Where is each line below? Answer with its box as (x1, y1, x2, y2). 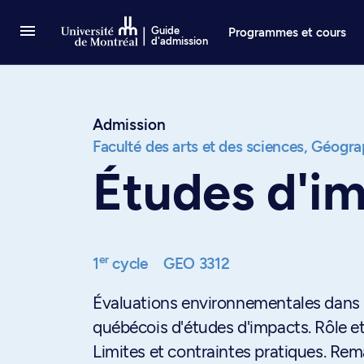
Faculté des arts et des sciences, (93, 137, 308, 156)
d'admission (151, 35, 209, 47)
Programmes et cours (228, 24, 347, 40)
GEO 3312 (163, 254, 230, 273)
